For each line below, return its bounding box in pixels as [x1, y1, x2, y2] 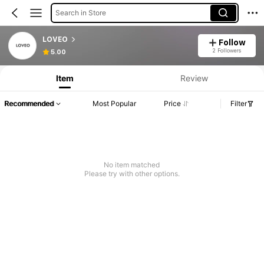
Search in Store [55, 8, 106, 17]
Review [180, 72, 208, 83]
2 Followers [212, 47, 242, 54]
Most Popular [93, 99, 137, 108]
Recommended [4, 99, 54, 108]
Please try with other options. [84, 169, 180, 179]
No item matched [104, 160, 160, 170]
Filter [230, 99, 247, 108]
